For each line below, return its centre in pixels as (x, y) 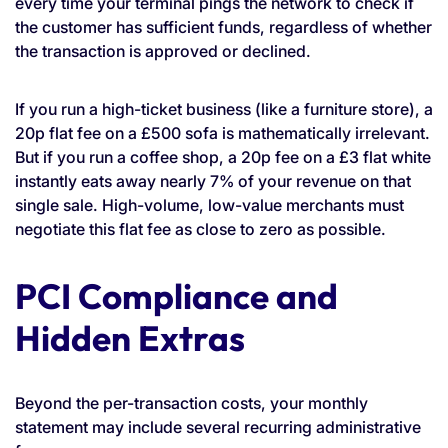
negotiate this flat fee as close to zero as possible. (200, 228)
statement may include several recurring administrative (218, 426)
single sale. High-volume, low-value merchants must (209, 204)
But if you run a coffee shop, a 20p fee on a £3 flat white (223, 156)
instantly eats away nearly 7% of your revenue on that (213, 180)
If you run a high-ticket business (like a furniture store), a (224, 108)
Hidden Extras (130, 337)
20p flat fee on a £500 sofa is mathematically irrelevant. (222, 132)
